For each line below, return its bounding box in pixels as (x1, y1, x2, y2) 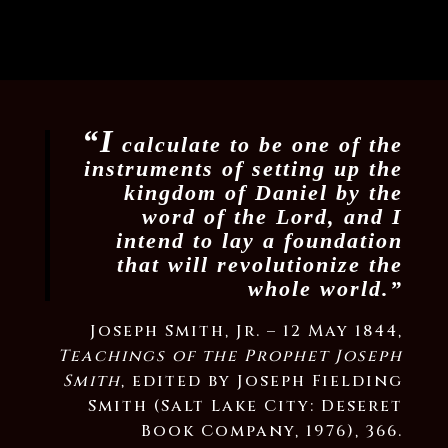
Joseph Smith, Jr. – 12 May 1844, (90, 320, 404, 343)
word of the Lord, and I (142, 204, 404, 229)
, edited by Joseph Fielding (121, 370, 404, 393)
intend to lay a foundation (116, 228, 404, 253)
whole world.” (248, 276, 404, 301)
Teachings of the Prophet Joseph (58, 345, 404, 368)
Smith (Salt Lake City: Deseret (88, 395, 404, 418)
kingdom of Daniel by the (124, 180, 404, 205)
